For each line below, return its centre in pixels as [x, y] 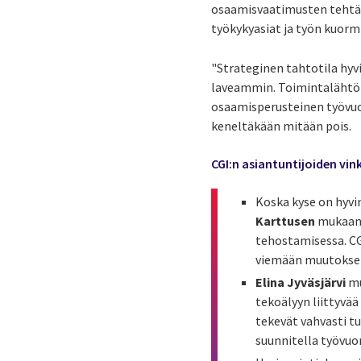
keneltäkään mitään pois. [282, 126]
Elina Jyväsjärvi [301, 282]
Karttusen [286, 221]
